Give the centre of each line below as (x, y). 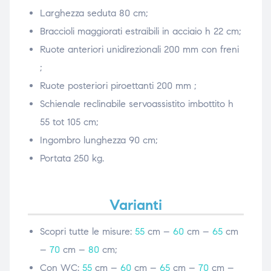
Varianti (135, 205)
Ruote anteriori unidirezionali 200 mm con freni (139, 49)
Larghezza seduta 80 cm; (94, 13)
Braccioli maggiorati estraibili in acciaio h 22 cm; (140, 31)
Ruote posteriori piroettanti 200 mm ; (118, 85)
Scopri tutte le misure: (87, 231)
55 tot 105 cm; (69, 122)
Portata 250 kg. (72, 158)
